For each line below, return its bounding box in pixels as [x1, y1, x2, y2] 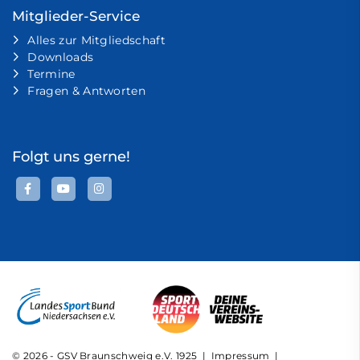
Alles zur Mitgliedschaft [27, 32, 166, 47]
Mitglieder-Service [12, 7, 140, 24]
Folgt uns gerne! [12, 147, 130, 165]
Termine [27, 66, 76, 81]
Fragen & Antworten [27, 83, 146, 98]
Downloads [27, 49, 94, 64]
